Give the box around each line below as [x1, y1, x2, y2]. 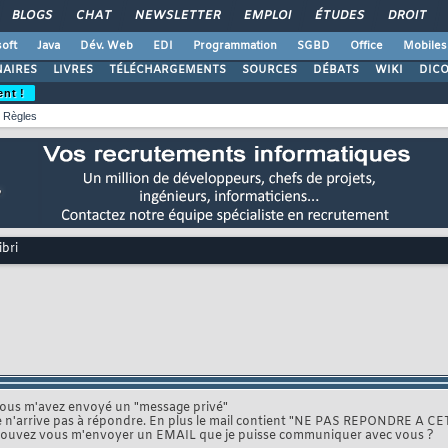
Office [350, 39, 383, 53]
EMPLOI [241, 8, 293, 24]
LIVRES [53, 63, 93, 77]
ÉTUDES [312, 8, 366, 24]
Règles [3, 110, 37, 122]
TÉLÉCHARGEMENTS [109, 63, 226, 77]
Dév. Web [80, 39, 133, 53]
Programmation [193, 39, 277, 53]
